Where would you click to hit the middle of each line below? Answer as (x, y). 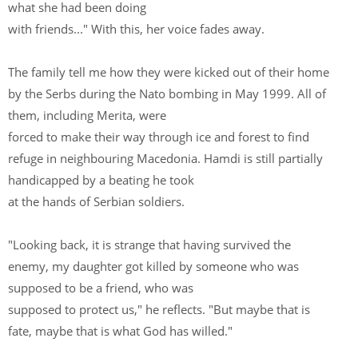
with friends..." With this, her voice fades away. (138, 29)
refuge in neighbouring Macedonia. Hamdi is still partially (165, 158)
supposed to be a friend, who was (102, 288)
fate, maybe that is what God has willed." (122, 331)
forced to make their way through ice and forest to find (159, 137)
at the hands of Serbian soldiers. (98, 201)
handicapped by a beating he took (103, 180)
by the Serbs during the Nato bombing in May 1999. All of (167, 93)
